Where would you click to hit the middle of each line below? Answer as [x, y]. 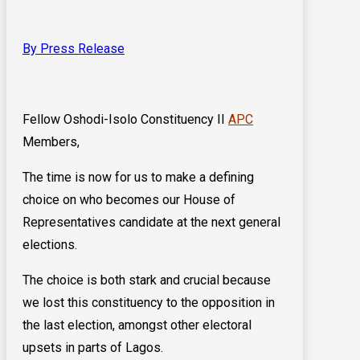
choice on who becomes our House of [129, 200]
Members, [51, 142]
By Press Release [74, 49]
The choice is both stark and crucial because [147, 280]
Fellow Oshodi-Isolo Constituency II [125, 120]
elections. [50, 245]
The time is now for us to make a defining [138, 178]
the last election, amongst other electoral [137, 325]
